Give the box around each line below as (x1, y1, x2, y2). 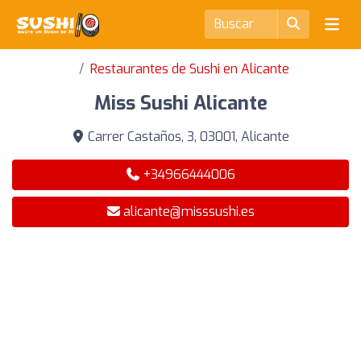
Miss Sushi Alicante (93, 90, 268, 116)
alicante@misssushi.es (122, 203, 255, 220)
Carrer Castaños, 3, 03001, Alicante (85, 128, 289, 145)
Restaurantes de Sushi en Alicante (89, 60, 289, 77)
